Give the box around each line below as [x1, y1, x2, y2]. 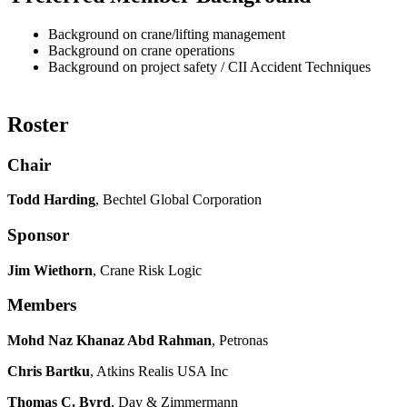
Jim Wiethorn [7, 262, 93, 278]
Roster [7, 112, 69, 136]
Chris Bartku [7, 363, 90, 380]
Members [7, 295, 76, 315]
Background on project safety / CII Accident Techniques [48, 58, 371, 74]
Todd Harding [7, 192, 95, 208]
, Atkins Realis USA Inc [90, 363, 228, 380]
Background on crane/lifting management [48, 25, 285, 42]
